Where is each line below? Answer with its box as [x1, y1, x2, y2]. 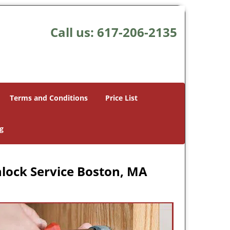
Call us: [50, 24, 97, 41]
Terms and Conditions [10, 93, 88, 103]
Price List [105, 93, 138, 103]
